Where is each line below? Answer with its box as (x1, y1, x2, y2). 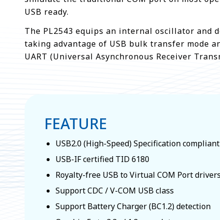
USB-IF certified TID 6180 (55, 153, 149, 165)
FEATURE (44, 113, 107, 134)
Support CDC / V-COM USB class (55, 185, 174, 196)
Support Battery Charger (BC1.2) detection (55, 200, 211, 212)
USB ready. (25, 6, 69, 17)
